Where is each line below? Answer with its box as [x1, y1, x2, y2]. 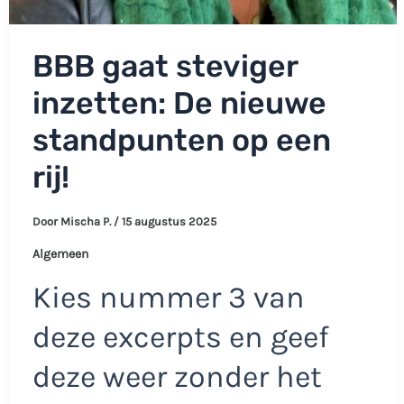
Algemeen [32, 245, 88, 262]
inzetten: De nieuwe [32, 84, 326, 122]
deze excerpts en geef [32, 318, 329, 355]
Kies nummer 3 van [32, 279, 305, 316]
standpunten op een [32, 121, 331, 159]
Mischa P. [60, 214, 114, 228]
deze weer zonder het [32, 358, 322, 395]
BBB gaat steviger [32, 47, 298, 85]
